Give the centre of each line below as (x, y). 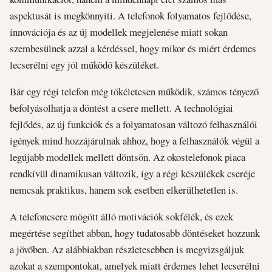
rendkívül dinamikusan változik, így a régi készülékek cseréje (132, 173)
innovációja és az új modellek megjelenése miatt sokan (119, 32)
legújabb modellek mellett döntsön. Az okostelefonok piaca (127, 157)
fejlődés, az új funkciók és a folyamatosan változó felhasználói (134, 124)
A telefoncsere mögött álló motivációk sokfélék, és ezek (121, 216)
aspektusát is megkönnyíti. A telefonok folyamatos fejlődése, (131, 16)
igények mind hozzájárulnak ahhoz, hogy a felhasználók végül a (134, 140)
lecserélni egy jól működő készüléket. (84, 65)
